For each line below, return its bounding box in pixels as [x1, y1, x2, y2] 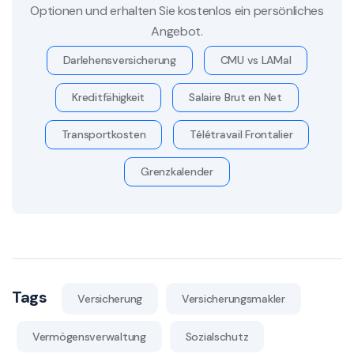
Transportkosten [61, 126, 146, 141]
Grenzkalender [141, 164, 213, 179]
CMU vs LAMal [220, 52, 292, 67]
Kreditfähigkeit [72, 89, 145, 104]
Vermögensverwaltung [32, 329, 146, 344]
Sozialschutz [185, 329, 249, 344]
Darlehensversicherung [62, 52, 176, 67]
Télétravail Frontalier [190, 126, 293, 141]
